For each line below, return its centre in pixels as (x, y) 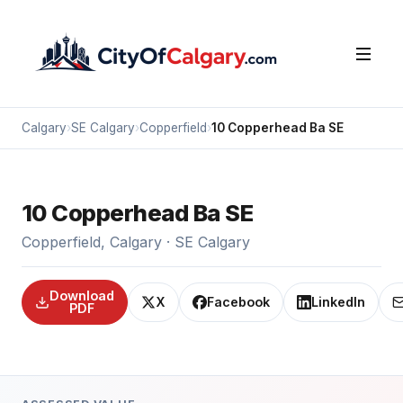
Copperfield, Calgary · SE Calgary (136, 242)
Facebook (238, 302)
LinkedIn (338, 302)
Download (82, 296)
